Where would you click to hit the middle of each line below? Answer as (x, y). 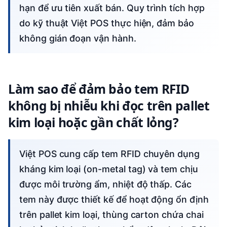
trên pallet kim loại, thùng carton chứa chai (111, 215)
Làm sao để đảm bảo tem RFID (99, 89)
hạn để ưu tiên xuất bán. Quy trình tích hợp (112, 8)
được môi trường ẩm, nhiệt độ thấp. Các (106, 184)
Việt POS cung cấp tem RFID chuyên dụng (22, 154)
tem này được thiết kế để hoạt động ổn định (114, 200)
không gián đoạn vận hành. (78, 39)
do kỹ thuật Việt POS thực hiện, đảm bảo (107, 23)
